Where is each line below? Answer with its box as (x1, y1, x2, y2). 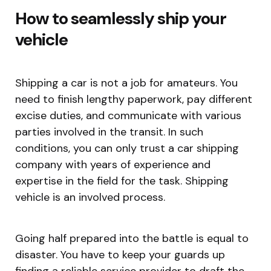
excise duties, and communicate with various (15, 108, 241, 123)
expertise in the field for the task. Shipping (15, 173, 229, 188)
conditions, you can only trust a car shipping (15, 140, 239, 155)
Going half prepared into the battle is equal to (15, 230, 249, 246)
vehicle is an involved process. (15, 189, 165, 204)
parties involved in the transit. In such (15, 124, 203, 139)
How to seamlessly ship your (15, 7, 226, 30)
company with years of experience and (15, 157, 211, 172)
